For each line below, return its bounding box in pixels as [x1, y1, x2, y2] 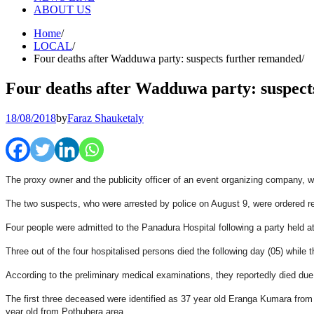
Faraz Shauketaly [67, 111, 144, 124]
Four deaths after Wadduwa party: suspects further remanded [34, 53, 301, 64]
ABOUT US [34, 4, 91, 15]
